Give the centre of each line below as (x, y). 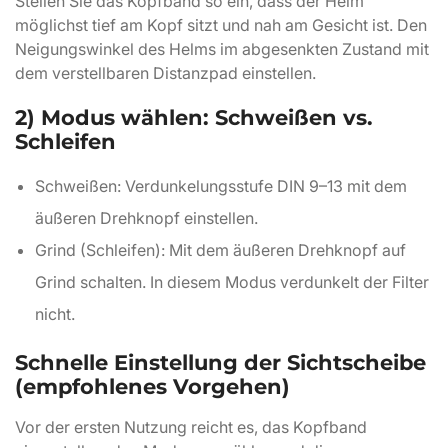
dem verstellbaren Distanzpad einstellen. (165, 73)
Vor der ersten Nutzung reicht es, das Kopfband (191, 427)
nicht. (55, 314)
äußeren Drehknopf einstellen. (146, 218)
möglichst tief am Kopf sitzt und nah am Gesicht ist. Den (221, 25)
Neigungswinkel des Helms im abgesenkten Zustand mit (222, 49)
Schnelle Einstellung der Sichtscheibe (220, 362)
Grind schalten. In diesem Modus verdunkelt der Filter (232, 282)
